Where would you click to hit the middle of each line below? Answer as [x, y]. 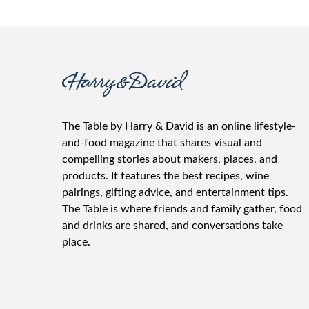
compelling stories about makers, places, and [170, 159]
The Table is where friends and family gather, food [182, 209]
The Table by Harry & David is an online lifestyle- [179, 126]
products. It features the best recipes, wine [166, 176]
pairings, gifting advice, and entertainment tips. [175, 192]
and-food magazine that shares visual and [162, 143]
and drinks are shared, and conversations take [172, 226]
